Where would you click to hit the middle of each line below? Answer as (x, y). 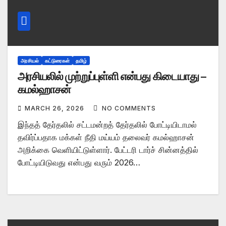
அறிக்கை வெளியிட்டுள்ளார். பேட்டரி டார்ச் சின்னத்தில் (108, 150)
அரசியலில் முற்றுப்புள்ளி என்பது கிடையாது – (112, 76)
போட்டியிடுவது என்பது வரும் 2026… (79, 162)
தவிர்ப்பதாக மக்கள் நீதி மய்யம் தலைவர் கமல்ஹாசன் (106, 137)
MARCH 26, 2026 (55, 108)
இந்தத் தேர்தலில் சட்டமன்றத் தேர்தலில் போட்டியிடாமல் (107, 124)
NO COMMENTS (129, 108)
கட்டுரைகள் (57, 60)
